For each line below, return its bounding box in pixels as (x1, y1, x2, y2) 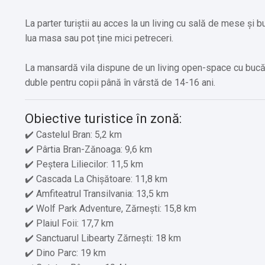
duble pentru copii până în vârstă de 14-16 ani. (25, 77, 215, 89)
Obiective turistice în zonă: (25, 111, 182, 127)
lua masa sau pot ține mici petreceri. (25, 33, 173, 44)
